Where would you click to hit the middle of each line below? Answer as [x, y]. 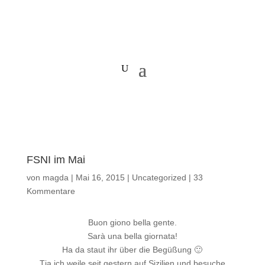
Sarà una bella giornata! [132, 236]
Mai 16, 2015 [100, 177]
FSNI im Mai [56, 160]
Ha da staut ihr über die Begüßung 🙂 [132, 250]
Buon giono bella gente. [132, 222]
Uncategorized [159, 177]
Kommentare [51, 191]
